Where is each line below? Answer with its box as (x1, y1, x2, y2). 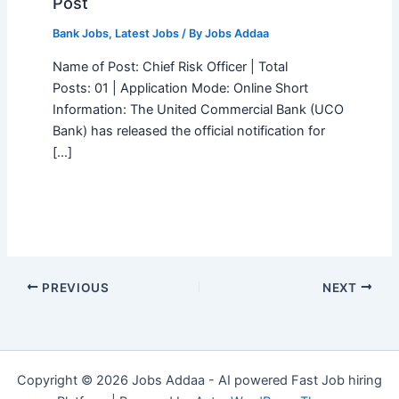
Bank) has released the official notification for (52, 122, 325, 139)
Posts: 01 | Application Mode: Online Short (52, 79, 308, 96)
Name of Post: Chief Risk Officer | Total (52, 58, 288, 75)
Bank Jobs (52, 27, 109, 41)
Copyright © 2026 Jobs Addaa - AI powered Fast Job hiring (17, 371, 382, 388)
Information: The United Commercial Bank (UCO (52, 101, 344, 118)
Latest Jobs (114, 27, 179, 41)
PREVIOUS (38, 280, 110, 295)
